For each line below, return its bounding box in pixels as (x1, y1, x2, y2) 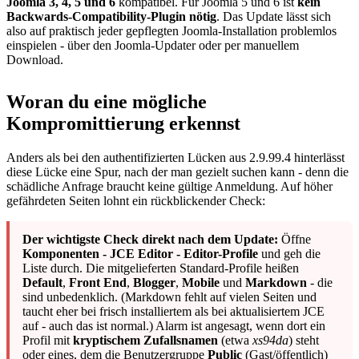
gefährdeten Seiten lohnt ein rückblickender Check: (6, 194, 265, 208)
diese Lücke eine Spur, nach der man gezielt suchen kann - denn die (6, 165, 349, 179)
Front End (69, 276, 127, 290)
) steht (288, 333, 319, 348)
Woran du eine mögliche (6, 91, 207, 113)
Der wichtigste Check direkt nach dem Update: (22, 232, 278, 247)
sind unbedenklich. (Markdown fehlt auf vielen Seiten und (22, 290, 317, 305)
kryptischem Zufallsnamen (73, 333, 218, 348)
